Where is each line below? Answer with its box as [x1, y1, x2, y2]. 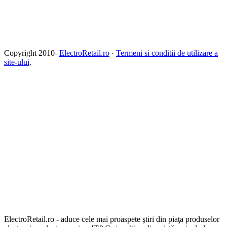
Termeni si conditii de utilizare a [116, 48, 218, 57]
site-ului [4, 57, 29, 66]
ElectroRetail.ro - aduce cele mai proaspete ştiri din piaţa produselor [4, 214, 219, 223]
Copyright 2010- [4, 48, 57, 57]
